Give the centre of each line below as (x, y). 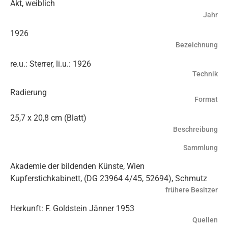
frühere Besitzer (192, 190)
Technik (205, 74)
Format (206, 99)
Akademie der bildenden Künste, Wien (77, 166)
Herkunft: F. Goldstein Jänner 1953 (72, 209)
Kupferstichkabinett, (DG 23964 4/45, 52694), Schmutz (109, 179)
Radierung (28, 92)
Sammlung (201, 148)
